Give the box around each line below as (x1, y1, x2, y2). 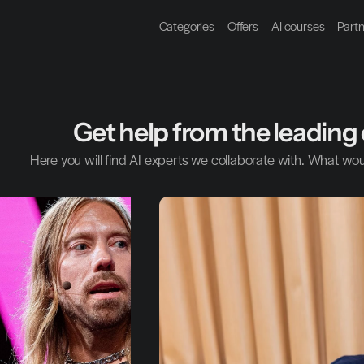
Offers (227, 17, 259, 35)
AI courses (271, 17, 325, 35)
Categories (158, 17, 214, 35)
